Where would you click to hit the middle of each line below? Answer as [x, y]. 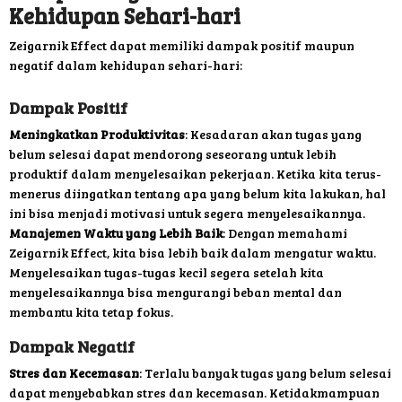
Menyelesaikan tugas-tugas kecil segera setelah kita [166, 273]
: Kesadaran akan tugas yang [273, 135]
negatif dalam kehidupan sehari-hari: [126, 66]
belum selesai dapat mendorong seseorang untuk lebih [173, 154]
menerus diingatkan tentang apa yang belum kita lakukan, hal [197, 194]
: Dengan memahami [285, 233]
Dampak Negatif [72, 347]
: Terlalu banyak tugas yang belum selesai [265, 373]
